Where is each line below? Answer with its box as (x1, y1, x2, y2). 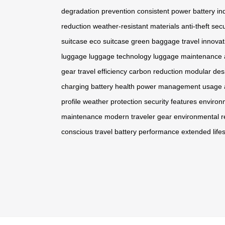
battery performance (115, 128, 179, 136)
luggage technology (89, 52, 151, 61)
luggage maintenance (153, 52, 222, 61)
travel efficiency (78, 67, 127, 76)
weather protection (83, 97, 142, 106)
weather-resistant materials (93, 22, 179, 31)
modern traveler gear (104, 113, 172, 121)
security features (144, 97, 197, 106)
